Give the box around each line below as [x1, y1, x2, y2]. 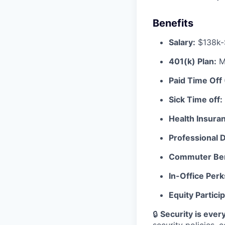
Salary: [169, 37, 195, 47]
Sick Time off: [169, 94, 222, 104]
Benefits [153, 17, 193, 29]
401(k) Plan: [169, 56, 216, 66]
